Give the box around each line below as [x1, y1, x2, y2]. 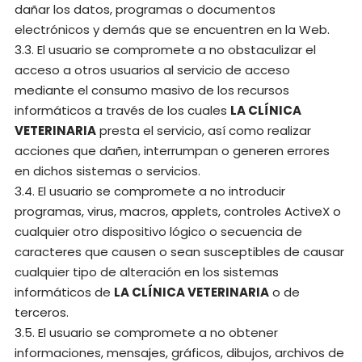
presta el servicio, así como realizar [96, 122, 311, 139]
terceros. [15, 304, 69, 321]
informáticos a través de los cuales [15, 102, 230, 119]
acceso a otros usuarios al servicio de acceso [15, 61, 290, 78]
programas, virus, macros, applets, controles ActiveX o [15, 203, 341, 220]
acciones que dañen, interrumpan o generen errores [15, 142, 330, 159]
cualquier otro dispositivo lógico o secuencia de [15, 223, 302, 240]
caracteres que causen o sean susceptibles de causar [15, 243, 344, 260]
